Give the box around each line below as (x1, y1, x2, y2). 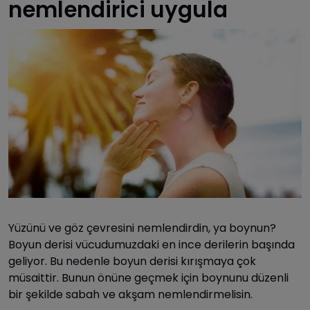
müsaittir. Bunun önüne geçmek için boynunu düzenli (8, 270, 289, 286)
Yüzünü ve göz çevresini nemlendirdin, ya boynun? (8, 220, 276, 237)
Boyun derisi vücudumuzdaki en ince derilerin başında (8, 237, 295, 253)
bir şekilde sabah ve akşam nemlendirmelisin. (8, 286, 255, 303)
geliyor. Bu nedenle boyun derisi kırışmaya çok (8, 253, 256, 270)
